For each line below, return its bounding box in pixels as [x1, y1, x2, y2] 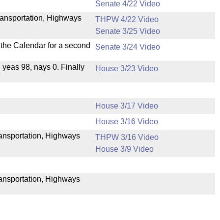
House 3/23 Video [95, 64, 158, 73]
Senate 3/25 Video [95, 27, 160, 35]
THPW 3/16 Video [95, 133, 159, 141]
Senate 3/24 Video [95, 43, 160, 51]
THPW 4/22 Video [95, 15, 159, 24]
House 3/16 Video [95, 117, 158, 126]
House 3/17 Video [95, 102, 158, 110]
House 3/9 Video [95, 145, 154, 153]
